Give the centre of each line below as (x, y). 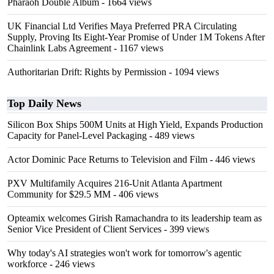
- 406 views (135, 194)
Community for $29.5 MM (59, 194)
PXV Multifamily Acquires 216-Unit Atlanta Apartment (115, 183)
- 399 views (185, 229)
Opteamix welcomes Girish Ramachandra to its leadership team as (135, 218)
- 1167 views (137, 48)
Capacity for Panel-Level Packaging (77, 135)
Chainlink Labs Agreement (59, 48)
